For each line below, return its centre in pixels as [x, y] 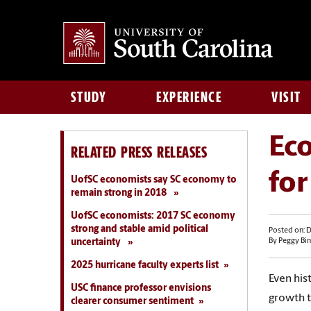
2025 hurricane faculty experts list [145, 266]
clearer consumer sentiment [132, 302]
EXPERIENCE [189, 97]
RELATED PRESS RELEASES [139, 152]
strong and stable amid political [140, 229]
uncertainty [97, 243]
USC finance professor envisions [141, 288]
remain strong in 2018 [120, 193]
